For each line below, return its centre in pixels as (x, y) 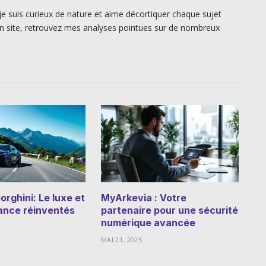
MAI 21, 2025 (121, 240)
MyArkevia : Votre (144, 198)
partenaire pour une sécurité (170, 210)
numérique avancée (148, 223)
